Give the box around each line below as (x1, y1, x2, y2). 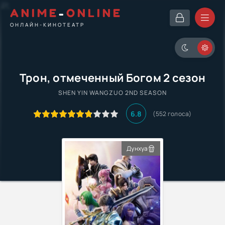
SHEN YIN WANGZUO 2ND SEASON (58, 88, 167, 97)
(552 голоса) (153, 109, 192, 118)
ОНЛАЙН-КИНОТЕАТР (10, 21, 85, 28)
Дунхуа (127, 144, 148, 153)
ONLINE (66, 6, 123, 20)
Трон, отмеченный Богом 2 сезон (19, 70, 206, 85)
